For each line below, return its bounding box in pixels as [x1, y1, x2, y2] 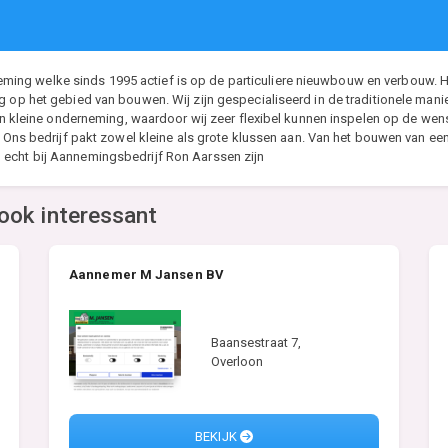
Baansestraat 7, [210, 334, 302, 350]
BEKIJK [195, 429, 240, 445]
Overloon [210, 353, 264, 369]
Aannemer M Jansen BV [69, 267, 224, 282]
